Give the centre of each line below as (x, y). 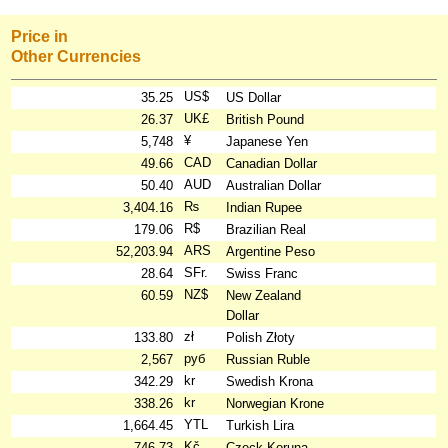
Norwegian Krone (275, 403)
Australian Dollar (274, 185)
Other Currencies (76, 57)
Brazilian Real (266, 229)
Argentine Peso (271, 251)
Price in (40, 37)
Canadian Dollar (272, 163)
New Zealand (264, 295)
